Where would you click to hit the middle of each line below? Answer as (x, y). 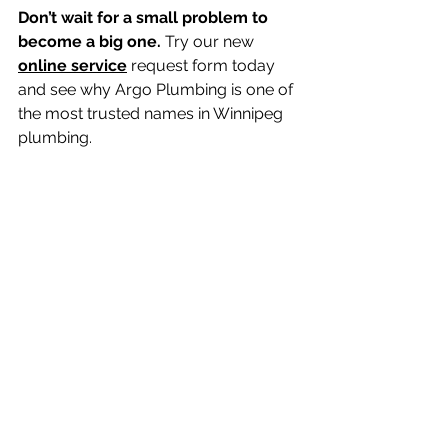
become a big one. (89, 42)
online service (72, 66)
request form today (203, 66)
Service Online (72, 162)
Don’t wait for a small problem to (145, 18)
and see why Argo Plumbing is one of (157, 90)
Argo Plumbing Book (175, 138)
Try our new (209, 42)
